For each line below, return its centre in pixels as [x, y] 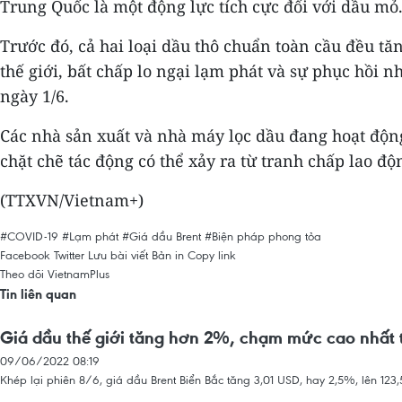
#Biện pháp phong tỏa [263, 236]
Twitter [69, 255]
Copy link [212, 255]
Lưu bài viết [118, 255]
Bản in [168, 255]
